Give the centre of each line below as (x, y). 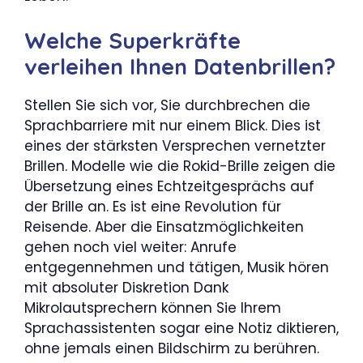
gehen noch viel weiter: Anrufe (130, 247)
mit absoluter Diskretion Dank (126, 287)
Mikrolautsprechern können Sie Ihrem (153, 307)
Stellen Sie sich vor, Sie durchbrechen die (167, 105)
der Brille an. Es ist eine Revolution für (153, 206)
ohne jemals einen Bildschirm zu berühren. (172, 348)
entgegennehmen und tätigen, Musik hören (177, 267)
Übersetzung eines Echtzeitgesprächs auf (169, 186)
